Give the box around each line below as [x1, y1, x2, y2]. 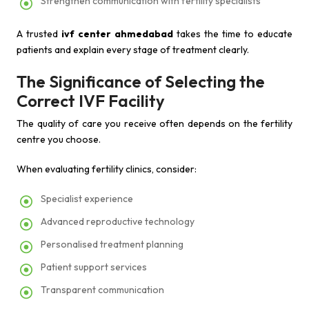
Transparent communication [41, 283, 164, 296]
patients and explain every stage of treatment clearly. [17, 43, 249, 56]
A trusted [17, 28, 61, 40]
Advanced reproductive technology [41, 215, 195, 228]
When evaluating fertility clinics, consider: [17, 163, 197, 175]
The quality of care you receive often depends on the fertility [17, 117, 292, 130]
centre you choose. [17, 133, 101, 146]
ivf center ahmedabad [61, 28, 173, 40]
